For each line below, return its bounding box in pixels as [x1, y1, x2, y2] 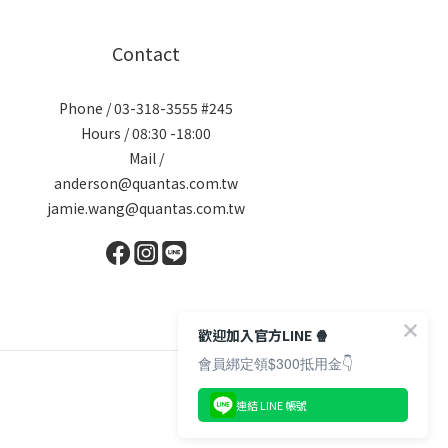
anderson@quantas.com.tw [54, 173, 238, 194]
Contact [112, 40, 180, 67]
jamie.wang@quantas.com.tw [47, 198, 245, 219]
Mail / [128, 148, 164, 169]
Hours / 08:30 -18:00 [81, 123, 211, 144]
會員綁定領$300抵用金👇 [198, 353, 353, 373]
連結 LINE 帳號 [236, 396, 307, 413]
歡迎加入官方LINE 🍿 [198, 325, 329, 345]
